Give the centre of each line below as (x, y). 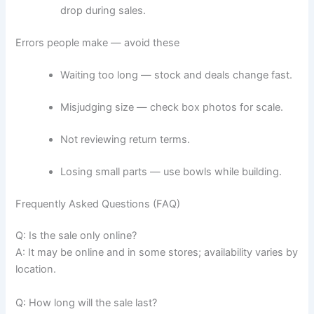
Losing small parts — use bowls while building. (171, 171)
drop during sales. (103, 11)
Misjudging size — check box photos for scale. (172, 107)
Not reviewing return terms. (125, 139)
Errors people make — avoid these (98, 43)
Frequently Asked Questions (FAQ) (98, 204)
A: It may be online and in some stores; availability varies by (157, 253)
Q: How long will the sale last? (87, 302)
